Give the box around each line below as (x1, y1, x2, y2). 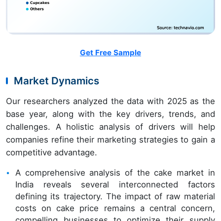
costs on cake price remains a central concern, (15, 203, 215, 213)
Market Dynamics (14, 74, 99, 87)
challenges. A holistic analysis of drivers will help (6, 121, 215, 132)
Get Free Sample (79, 47, 141, 57)
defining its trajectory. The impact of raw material (15, 191, 215, 201)
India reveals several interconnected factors (15, 179, 215, 189)
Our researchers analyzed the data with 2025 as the (6, 96, 215, 106)
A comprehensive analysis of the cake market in (15, 167, 215, 178)
